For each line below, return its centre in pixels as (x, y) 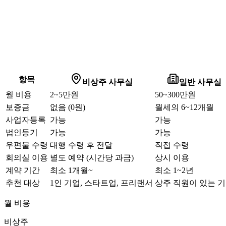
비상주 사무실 (107, 82)
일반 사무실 (200, 82)
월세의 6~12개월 (184, 107)
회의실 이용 (27, 158)
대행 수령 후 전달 (81, 145)
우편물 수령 (27, 145)
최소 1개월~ (71, 171)
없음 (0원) (68, 107)
